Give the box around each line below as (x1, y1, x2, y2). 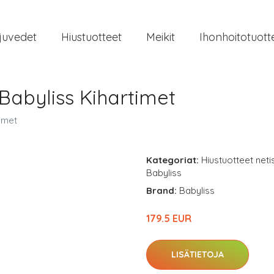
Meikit (146, 29, 175, 44)
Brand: (146, 185, 179, 196)
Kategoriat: (146, 154, 199, 166)
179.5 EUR (146, 212, 191, 224)
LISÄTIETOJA (171, 249, 224, 260)
